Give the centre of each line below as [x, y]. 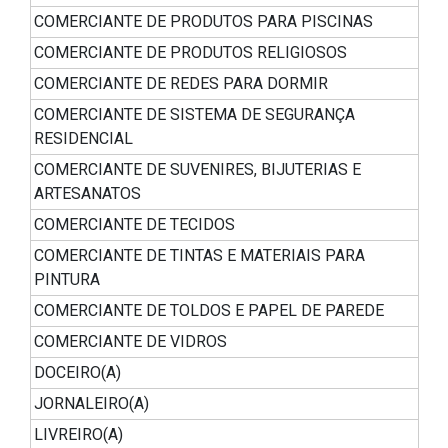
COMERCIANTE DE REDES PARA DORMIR [181, 84]
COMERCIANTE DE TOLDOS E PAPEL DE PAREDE [209, 311]
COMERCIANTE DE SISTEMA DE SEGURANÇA [194, 115]
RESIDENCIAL [83, 139]
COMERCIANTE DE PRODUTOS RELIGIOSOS [190, 53]
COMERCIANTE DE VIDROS [130, 342]
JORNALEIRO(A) [91, 404]
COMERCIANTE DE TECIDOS [134, 225]
